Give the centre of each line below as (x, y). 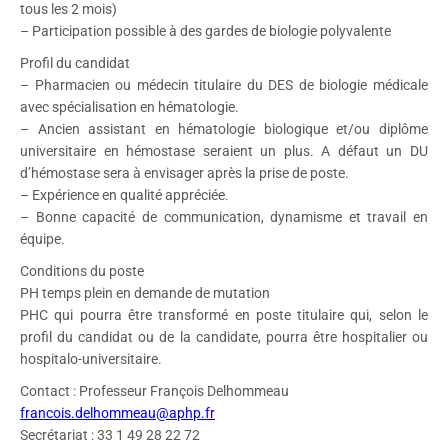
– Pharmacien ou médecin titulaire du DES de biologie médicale (224, 85)
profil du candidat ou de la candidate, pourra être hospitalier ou (224, 337)
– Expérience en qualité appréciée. (124, 195)
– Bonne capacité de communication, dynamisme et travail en (224, 217)
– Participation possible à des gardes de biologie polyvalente (205, 31)
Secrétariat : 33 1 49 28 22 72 (110, 435)
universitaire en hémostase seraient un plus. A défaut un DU (224, 151)
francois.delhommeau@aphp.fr (117, 413)
